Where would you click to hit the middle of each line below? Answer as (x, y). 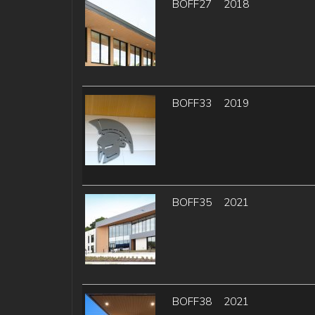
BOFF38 (192, 302)
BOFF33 (192, 103)
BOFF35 (192, 202)
